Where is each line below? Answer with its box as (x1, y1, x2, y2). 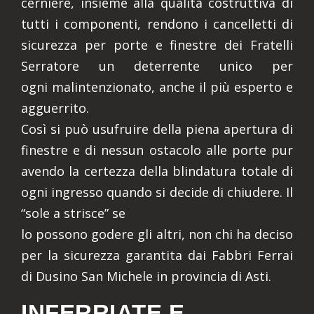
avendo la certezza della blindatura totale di (21, 163, 293, 180)
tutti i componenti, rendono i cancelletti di (21, 15, 293, 33)
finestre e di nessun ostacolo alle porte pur (21, 142, 293, 159)
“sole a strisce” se (21, 205, 125, 222)
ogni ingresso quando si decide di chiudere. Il (21, 184, 293, 201)
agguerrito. (21, 100, 89, 117)
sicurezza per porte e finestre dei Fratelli (21, 36, 293, 54)
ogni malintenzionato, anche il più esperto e (21, 78, 293, 96)
